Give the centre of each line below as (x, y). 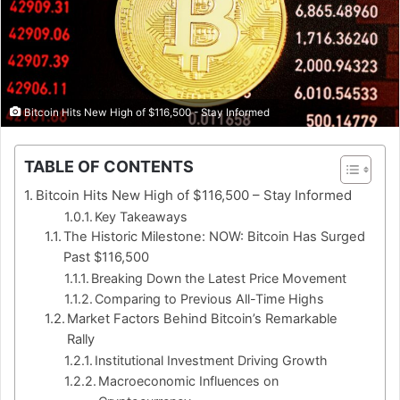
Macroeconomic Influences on (189, 381)
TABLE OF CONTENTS (109, 167)
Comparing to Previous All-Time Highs (210, 299)
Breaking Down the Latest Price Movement (219, 279)
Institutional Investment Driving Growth (212, 361)
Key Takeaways (142, 217)
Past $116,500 (107, 258)
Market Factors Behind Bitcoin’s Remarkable (203, 319)
